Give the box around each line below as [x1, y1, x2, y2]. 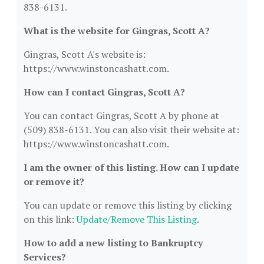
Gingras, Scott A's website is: [24, 48, 146, 61]
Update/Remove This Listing [77, 213, 197, 226]
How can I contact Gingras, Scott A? [24, 85, 185, 98]
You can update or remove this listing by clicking [24, 199, 232, 212]
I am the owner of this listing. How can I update [24, 161, 239, 174]
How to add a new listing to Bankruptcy [24, 236, 203, 249]
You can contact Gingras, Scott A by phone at [24, 109, 219, 122]
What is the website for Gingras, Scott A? [24, 24, 210, 37]
